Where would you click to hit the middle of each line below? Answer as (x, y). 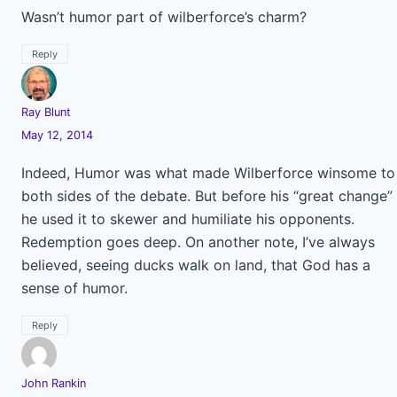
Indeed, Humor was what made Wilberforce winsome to (208, 173)
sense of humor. (74, 288)
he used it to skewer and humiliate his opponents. (188, 219)
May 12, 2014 (57, 135)
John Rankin (54, 383)
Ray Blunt (46, 112)
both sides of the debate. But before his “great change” (207, 196)
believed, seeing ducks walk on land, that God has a (196, 265)
